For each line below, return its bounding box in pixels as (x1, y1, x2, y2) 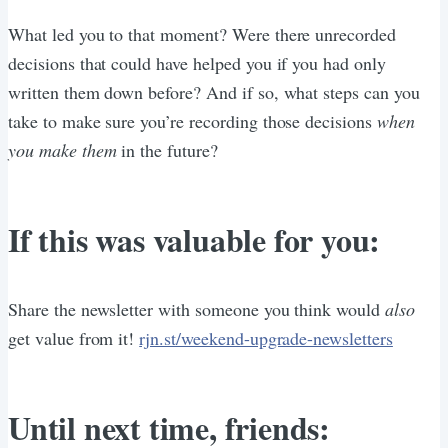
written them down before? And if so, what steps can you (8, 79, 420, 104)
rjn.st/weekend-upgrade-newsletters (139, 325, 393, 350)
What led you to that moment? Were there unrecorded (8, 21, 396, 46)
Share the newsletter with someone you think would (8, 296, 385, 321)
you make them (8, 137, 117, 162)
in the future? (116, 137, 218, 162)
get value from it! (8, 325, 140, 350)
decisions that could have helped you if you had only (8, 50, 386, 75)
